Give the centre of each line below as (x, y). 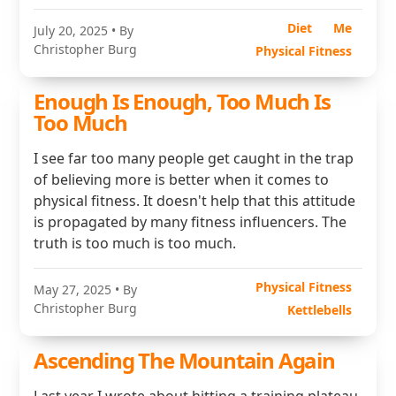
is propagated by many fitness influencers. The (190, 222)
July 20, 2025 (71, 30)
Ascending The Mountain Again (184, 360)
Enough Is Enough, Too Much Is (182, 101)
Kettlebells (319, 310)
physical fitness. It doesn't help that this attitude (195, 201)
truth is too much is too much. (135, 243)
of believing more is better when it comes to (182, 179)
